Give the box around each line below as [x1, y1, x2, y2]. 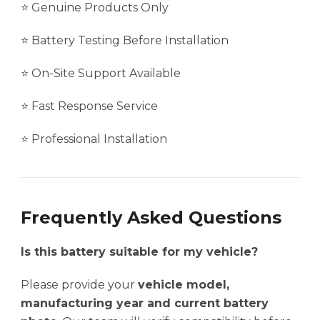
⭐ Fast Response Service [21, 99, 158, 114]
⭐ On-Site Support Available [21, 66, 181, 81]
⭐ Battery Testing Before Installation [21, 34, 229, 48]
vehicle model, [138, 278, 229, 292]
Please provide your [21, 278, 138, 292]
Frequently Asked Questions [21, 207, 281, 229]
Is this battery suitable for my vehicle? [21, 245, 258, 259]
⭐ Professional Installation [21, 132, 167, 146]
